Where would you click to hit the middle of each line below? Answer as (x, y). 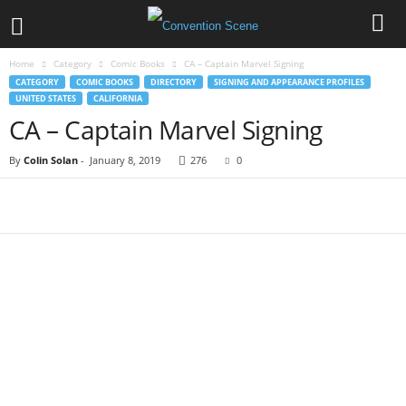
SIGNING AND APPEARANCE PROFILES (289, 82)
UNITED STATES (46, 98)
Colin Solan (51, 160)
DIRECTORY (174, 82)
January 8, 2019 (125, 160)
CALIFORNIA (118, 98)
